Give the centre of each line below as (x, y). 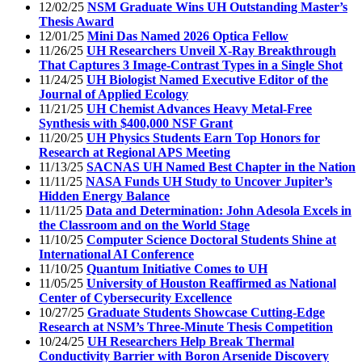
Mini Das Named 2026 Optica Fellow (188, 36)
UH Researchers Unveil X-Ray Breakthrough (211, 50)
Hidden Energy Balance (104, 196)
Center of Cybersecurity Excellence (135, 297)
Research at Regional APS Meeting (135, 152)
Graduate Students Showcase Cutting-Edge (206, 312)
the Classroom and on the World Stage (144, 225)
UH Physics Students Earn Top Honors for (203, 137)
